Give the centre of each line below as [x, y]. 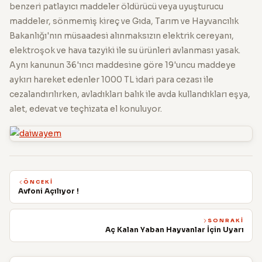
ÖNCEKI [38, 182]
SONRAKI [226, 220]
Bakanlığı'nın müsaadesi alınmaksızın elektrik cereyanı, [122, 35]
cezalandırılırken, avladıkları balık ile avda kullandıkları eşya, [130, 94]
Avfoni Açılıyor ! [49, 191]
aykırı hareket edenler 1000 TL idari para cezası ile [111, 79]
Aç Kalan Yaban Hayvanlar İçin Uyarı [175, 229]
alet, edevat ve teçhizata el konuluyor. [86, 108]
